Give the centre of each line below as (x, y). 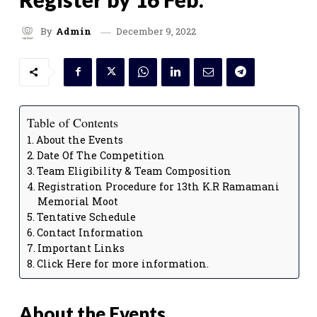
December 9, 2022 (156, 31)
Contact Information (90, 232)
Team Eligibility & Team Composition (134, 171)
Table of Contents (73, 122)
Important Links (81, 248)
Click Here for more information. (122, 263)
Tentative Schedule (86, 217)
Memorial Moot (77, 201)
